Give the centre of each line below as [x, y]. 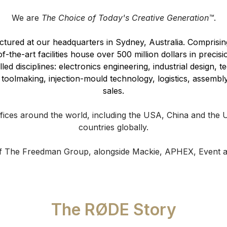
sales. [113, 90]
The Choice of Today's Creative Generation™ [127, 17]
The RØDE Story [113, 209]
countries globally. [113, 127]
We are [26, 17]
